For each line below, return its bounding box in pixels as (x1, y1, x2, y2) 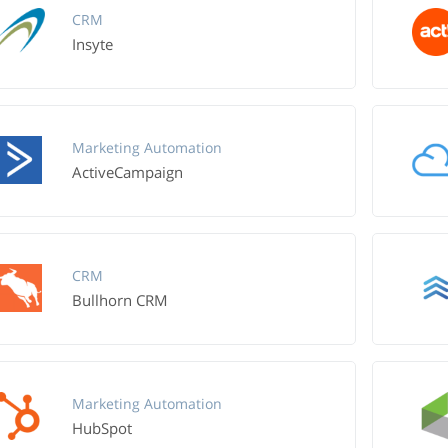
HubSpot (71, 418, 132, 438)
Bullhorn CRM (71, 290, 168, 310)
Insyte (71, 34, 113, 54)
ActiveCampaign (71, 162, 183, 182)
